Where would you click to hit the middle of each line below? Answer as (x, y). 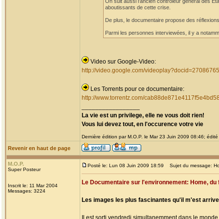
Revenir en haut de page (39, 148)
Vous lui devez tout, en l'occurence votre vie (142, 124)
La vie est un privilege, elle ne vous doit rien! (143, 115)
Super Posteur (24, 169)
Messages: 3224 (27, 191)
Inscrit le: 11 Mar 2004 (33, 186)
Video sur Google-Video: (122, 62)
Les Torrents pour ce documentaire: (137, 89)
